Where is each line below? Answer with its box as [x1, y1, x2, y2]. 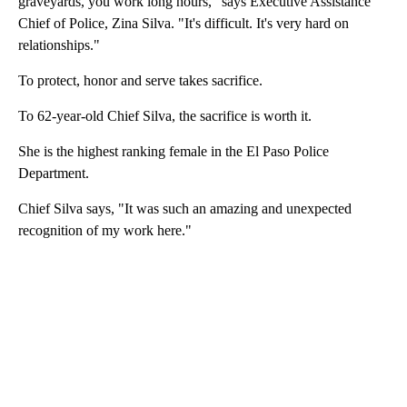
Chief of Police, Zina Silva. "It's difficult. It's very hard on [18, 15, 349, 31]
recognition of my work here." [18, 222, 192, 238]
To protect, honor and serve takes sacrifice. [18, 72, 263, 88]
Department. [18, 164, 89, 181]
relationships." [18, 36, 100, 53]
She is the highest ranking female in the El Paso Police [18, 143, 329, 159]
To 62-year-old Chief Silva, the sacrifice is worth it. [18, 107, 312, 124]
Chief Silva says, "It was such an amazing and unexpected [18, 200, 352, 216]
